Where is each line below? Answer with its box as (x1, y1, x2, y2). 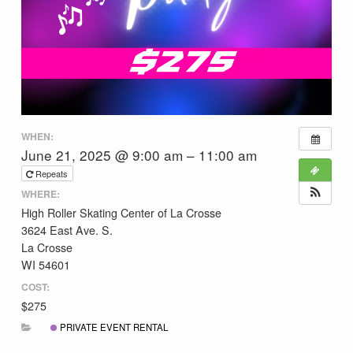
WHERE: (20, 187, 60, 202)
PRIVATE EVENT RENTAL (58, 321, 169, 334)
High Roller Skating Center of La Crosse (20, 205, 221, 221)
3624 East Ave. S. (20, 222, 113, 239)
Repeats (35, 166, 70, 180)
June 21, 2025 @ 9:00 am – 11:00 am (20, 144, 257, 165)
